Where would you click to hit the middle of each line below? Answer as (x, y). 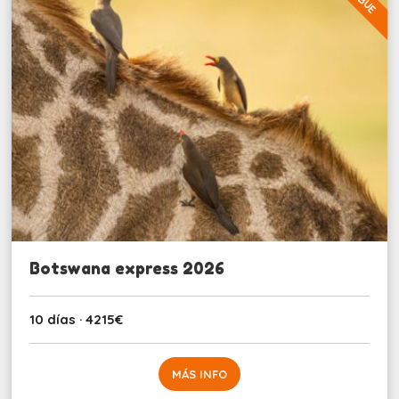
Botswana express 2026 (127, 268)
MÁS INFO (199, 374)
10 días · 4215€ (77, 319)
